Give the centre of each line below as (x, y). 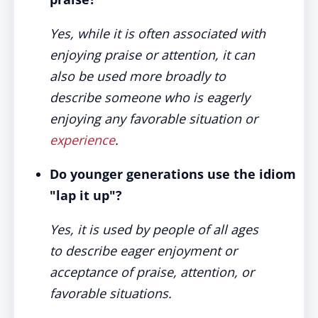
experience (82, 140)
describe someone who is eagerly (150, 97)
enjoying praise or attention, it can (152, 55)
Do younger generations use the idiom (173, 174)
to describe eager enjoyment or (143, 251)
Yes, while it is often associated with (158, 33)
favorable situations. (111, 293)
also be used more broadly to (138, 76)
